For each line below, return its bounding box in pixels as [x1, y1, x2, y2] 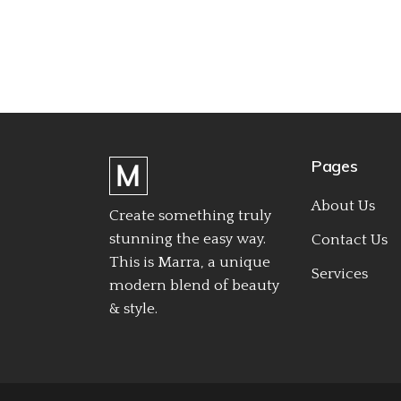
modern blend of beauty [109, 277, 279, 294]
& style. [109, 300, 158, 317]
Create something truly [109, 207, 271, 224]
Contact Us [311, 231, 388, 248]
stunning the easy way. [109, 230, 266, 247]
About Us [311, 197, 375, 214]
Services [311, 265, 368, 282]
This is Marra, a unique [109, 253, 270, 270]
